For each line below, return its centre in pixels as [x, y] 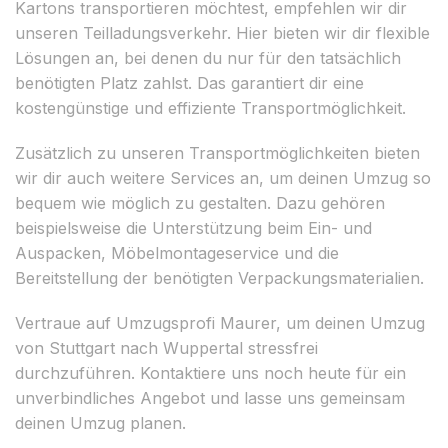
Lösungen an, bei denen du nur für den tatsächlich [208, 57]
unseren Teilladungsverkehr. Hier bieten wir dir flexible [222, 32]
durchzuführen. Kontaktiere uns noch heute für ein [210, 372]
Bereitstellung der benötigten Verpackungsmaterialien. [219, 277]
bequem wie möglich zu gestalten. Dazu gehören [200, 202]
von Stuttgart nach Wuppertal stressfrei [166, 347]
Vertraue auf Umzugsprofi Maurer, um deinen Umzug [220, 322]
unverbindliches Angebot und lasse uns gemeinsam [210, 397]
